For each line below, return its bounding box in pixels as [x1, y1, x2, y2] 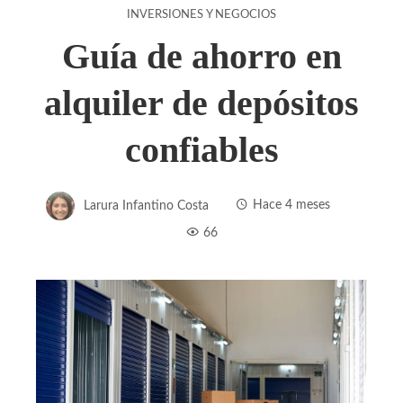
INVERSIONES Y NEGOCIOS [127, 8, 276, 20]
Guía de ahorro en [61, 35, 342, 76]
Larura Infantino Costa [84, 198, 209, 212]
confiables [124, 129, 279, 170]
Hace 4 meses [253, 198, 330, 212]
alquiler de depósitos [44, 82, 359, 123]
